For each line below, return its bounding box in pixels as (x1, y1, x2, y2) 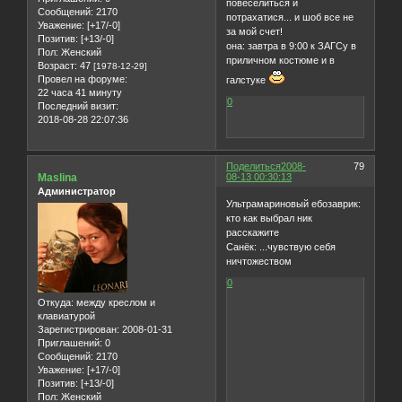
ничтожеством (226, 255, 293, 267)
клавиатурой (38, 310, 95, 321)
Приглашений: (38, 336, 102, 348)
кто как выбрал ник (226, 212, 313, 223)
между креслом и (74, 296, 155, 308)
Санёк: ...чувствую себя (226, 240, 336, 252)
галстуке (226, 74, 269, 86)
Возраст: (38, 60, 77, 72)
